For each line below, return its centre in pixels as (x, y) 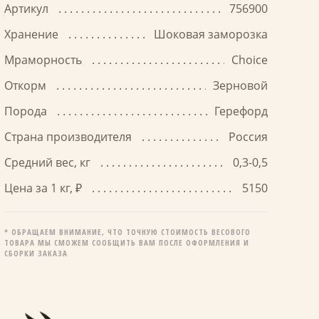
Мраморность (45, 60)
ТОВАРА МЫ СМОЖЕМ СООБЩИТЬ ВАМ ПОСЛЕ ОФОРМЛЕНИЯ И (127, 242)
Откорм (27, 85)
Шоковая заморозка (211, 34)
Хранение (33, 34)
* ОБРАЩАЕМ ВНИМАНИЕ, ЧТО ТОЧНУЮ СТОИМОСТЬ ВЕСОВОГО (127, 232)
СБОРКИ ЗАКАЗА (36, 253)
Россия (248, 137)
